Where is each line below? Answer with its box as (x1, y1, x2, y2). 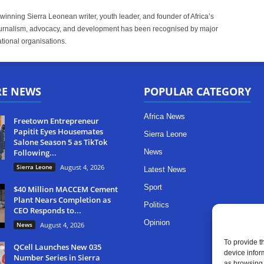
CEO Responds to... (14, 205, 81, 216)
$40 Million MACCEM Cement (14, 184, 118, 194)
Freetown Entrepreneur (14, 115, 99, 126)
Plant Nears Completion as (14, 194, 111, 205)
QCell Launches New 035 (14, 242, 101, 252)
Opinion (144, 218, 170, 227)
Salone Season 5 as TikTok (14, 137, 107, 147)
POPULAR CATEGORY (144, 84, 251, 98)
